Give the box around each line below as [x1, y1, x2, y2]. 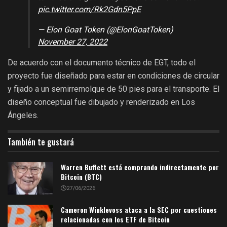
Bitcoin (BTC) [61, 171, 102, 182]
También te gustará [8, 135, 74, 148]
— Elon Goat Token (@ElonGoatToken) [38, 23, 173, 36]
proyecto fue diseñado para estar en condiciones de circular [8, 70, 219, 81]
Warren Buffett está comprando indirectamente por [61, 161, 219, 172]
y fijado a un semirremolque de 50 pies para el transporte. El [8, 84, 219, 94]
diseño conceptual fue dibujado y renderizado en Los [8, 97, 195, 107]
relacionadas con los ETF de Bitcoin [61, 214, 170, 225]
